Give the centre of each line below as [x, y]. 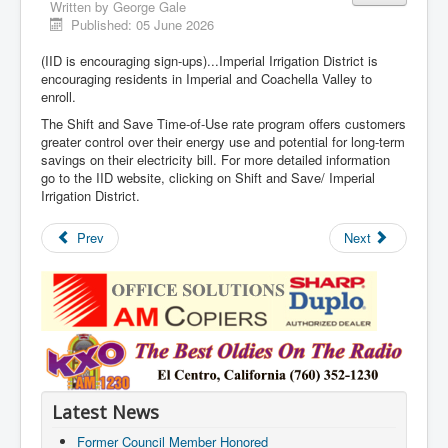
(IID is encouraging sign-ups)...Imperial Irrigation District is [209, 61]
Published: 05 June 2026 [143, 25]
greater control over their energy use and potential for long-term [223, 142]
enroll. [58, 97]
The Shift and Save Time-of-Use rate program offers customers [223, 124]
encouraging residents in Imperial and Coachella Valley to [206, 79]
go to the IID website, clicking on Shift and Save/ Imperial [208, 178]
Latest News [105, 412]
